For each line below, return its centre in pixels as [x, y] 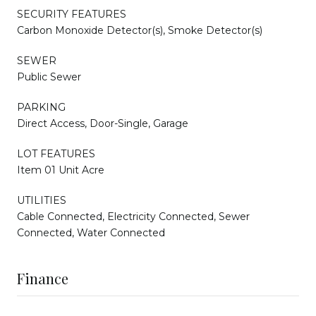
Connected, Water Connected [91, 232]
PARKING [41, 107]
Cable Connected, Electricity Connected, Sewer [133, 216]
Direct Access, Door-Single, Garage [103, 123]
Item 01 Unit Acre [61, 170]
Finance [43, 278]
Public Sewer [49, 77]
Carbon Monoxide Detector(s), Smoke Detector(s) [140, 30]
